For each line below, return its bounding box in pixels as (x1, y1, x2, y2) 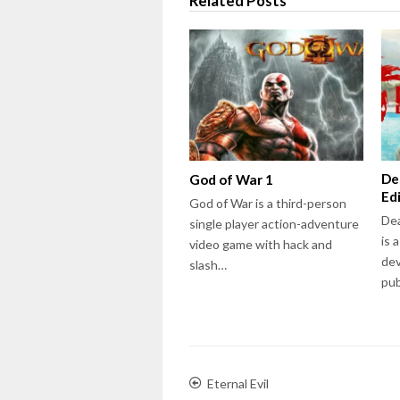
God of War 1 (189, 171, 273, 187)
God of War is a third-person (189, 195, 346, 211)
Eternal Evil (207, 375, 269, 391)
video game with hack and (189, 236, 332, 252)
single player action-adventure (189, 215, 359, 231)
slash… (189, 256, 227, 272)
